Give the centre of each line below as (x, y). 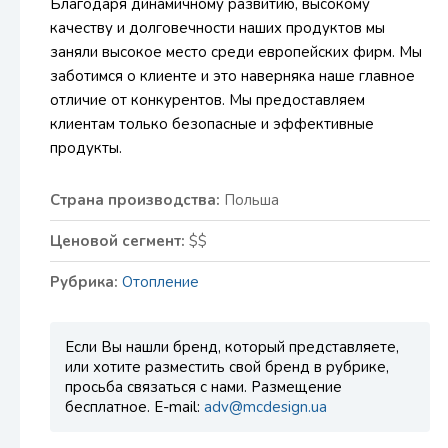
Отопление (160, 282)
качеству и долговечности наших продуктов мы (217, 28)
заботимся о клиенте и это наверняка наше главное (232, 76)
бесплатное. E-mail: (134, 407)
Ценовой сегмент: (117, 241)
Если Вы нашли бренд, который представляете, (232, 347)
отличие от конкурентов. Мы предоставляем (207, 100)
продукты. (86, 148)
